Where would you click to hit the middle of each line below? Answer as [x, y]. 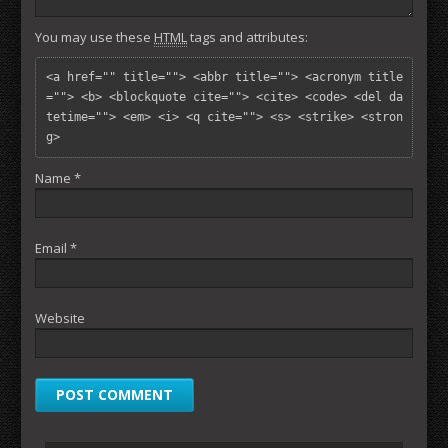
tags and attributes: [247, 36]
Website [60, 317]
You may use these [94, 36]
